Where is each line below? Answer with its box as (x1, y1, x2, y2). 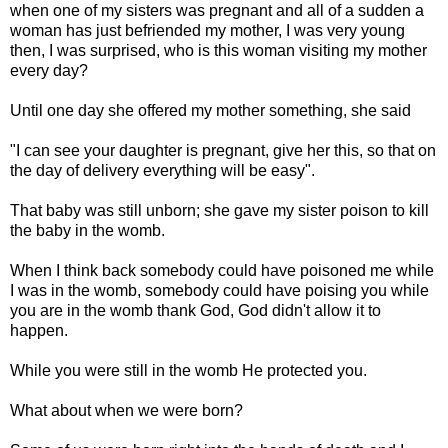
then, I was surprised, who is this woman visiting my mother (10, 41, 427, 59)
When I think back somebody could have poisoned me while (10, 261, 434, 279)
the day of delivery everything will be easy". (10, 161, 315, 179)
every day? (10, 61, 88, 79)
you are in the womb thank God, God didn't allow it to (10, 301, 381, 319)
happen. (10, 321, 68, 339)
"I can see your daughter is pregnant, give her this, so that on (10, 141, 436, 159)
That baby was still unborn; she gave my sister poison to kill (10, 201, 429, 219)
